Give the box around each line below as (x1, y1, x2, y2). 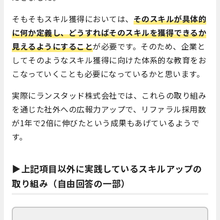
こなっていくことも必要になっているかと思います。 (12, 67, 204, 80)
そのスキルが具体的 (133, 12, 206, 25)
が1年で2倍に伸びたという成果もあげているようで (12, 116, 199, 129)
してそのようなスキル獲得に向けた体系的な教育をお (12, 54, 206, 66)
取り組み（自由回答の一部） (12, 176, 130, 190)
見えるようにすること (12, 40, 93, 52)
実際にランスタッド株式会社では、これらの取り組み (12, 89, 206, 101)
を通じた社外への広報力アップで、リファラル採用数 (12, 103, 206, 115)
